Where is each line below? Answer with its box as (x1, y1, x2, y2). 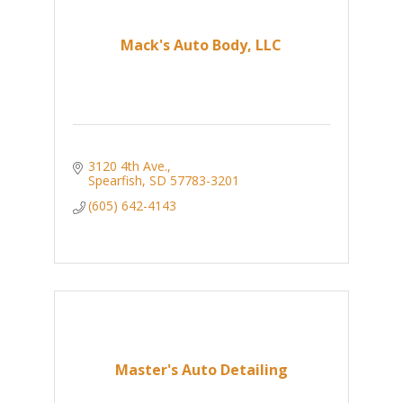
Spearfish (88, 172, 143, 190)
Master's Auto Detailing (114, 360, 288, 381)
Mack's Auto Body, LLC (121, 35, 282, 56)
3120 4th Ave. (88, 157, 168, 175)
